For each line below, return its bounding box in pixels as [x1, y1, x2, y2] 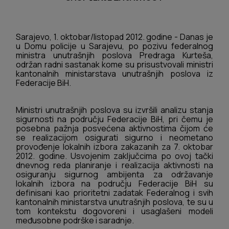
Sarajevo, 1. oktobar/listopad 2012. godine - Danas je [16, 31, 213, 42]
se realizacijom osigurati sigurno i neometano [16, 132, 213, 144]
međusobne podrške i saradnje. [16, 215, 134, 226]
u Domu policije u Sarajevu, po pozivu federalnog [16, 40, 213, 52]
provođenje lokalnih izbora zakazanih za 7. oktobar [16, 141, 213, 153]
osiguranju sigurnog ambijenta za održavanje [16, 169, 213, 180]
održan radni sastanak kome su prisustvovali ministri [16, 58, 213, 70]
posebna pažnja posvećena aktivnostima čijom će [16, 123, 213, 134]
